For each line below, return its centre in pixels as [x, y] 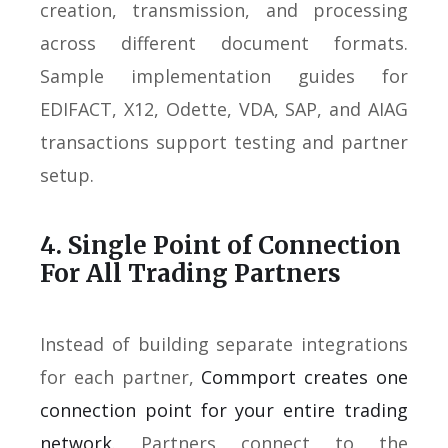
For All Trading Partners [190, 273]
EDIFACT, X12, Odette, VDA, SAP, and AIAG [224, 108]
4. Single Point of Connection [220, 245]
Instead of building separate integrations [224, 343]
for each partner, [121, 376]
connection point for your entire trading [224, 409]
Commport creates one [305, 376]
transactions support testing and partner [224, 141]
